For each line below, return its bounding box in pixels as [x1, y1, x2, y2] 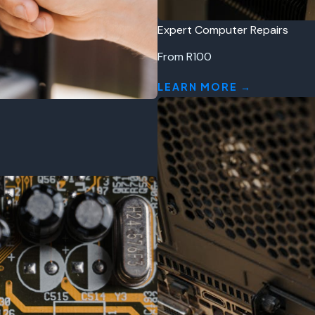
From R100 [157, 49, 212, 64]
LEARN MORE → [157, 80, 252, 93]
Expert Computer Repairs [157, 22, 288, 37]
